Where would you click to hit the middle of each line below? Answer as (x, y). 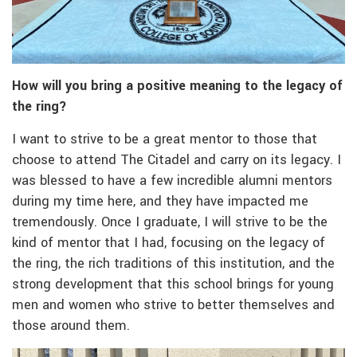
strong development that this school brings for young (173, 284)
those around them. (71, 326)
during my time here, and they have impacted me (160, 201)
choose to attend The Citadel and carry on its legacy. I (177, 160)
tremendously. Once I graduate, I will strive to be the (170, 222)
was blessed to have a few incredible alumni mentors (172, 180)
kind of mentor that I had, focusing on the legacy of (169, 243)
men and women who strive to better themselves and (173, 305)
